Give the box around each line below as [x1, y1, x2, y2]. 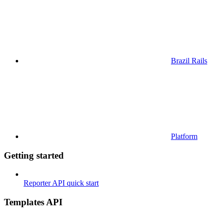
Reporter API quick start [24, 179, 99, 188]
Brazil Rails [171, 56, 207, 65]
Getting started [4, 150, 64, 161]
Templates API [4, 196, 62, 207]
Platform [171, 132, 197, 140]
